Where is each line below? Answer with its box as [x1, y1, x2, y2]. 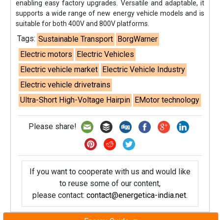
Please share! [28, 121, 79, 131]
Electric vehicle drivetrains [20, 80, 111, 89]
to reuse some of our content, [59, 178, 161, 188]
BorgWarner [117, 34, 158, 44]
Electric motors [20, 49, 73, 59]
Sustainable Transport [38, 34, 113, 44]
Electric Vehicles [77, 49, 135, 59]
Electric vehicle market [20, 64, 98, 74]
